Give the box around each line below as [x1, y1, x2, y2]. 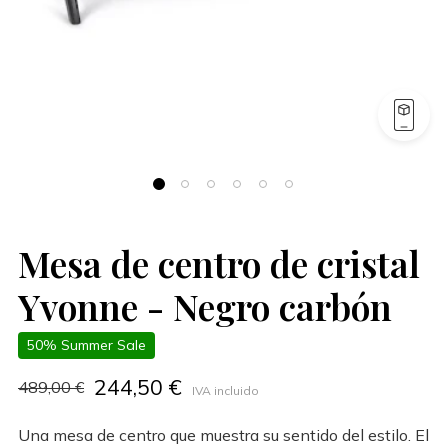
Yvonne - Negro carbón [18, 282, 392, 330]
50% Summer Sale [27, 335, 147, 354]
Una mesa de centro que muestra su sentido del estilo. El [18, 424, 429, 445]
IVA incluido [192, 382, 259, 398]
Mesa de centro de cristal [18, 239, 420, 287]
